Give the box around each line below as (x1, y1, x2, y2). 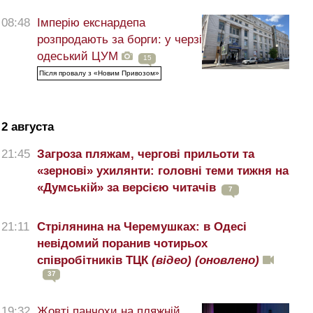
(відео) (152, 254, 191, 268)
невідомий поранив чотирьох (37, 237, 208, 251)
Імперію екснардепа (37, 16, 145, 30)
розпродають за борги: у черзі (37, 33, 202, 47)
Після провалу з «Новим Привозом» (39, 69, 159, 78)
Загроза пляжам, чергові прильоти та (37, 147, 254, 161)
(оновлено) (195, 254, 259, 268)
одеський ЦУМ (37, 50, 118, 64)
